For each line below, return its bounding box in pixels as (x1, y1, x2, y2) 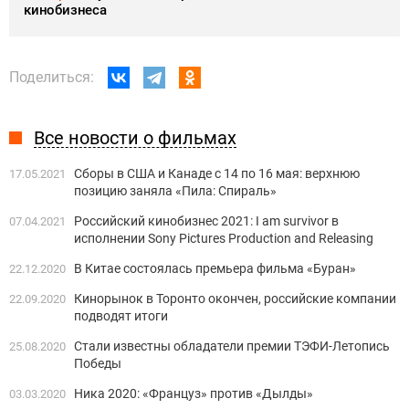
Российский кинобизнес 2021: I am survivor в (74, 213, 339, 228)
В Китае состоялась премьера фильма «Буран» (74, 260, 356, 276)
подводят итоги (74, 308, 168, 323)
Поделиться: (9, 68, 94, 86)
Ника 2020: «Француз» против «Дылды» (74, 385, 313, 401)
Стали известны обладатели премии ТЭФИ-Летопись (74, 338, 390, 353)
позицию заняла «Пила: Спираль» (74, 183, 277, 198)
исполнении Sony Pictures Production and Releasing (74, 230, 373, 246)
